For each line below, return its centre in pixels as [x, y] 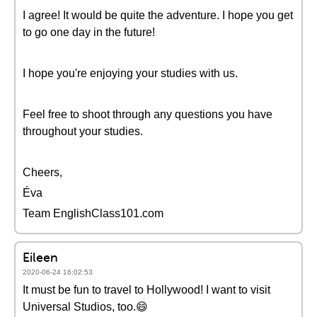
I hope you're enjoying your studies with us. [130, 73]
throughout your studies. [83, 131]
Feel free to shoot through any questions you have [148, 114]
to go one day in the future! [89, 32]
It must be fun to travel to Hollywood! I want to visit [146, 290]
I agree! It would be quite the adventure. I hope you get [158, 15]
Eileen [40, 257]
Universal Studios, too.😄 [85, 307]
